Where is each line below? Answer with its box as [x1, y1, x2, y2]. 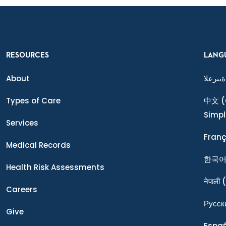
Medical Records [6, 140, 71, 150]
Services [6, 118, 38, 128]
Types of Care [6, 95, 61, 106]
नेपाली [204, 176, 220, 187]
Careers [6, 184, 37, 195]
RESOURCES [6, 51, 49, 59]
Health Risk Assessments [6, 162, 104, 173]
